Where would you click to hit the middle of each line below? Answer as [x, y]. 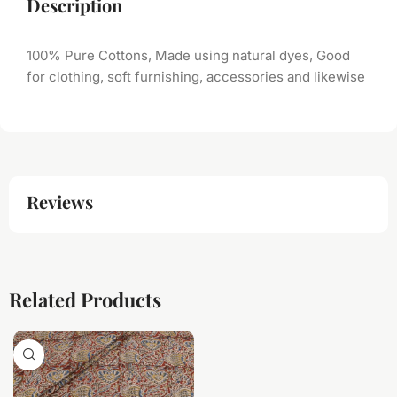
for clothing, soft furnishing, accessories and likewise [196, 76]
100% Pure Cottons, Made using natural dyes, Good [188, 55]
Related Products [85, 299]
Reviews [60, 201]
